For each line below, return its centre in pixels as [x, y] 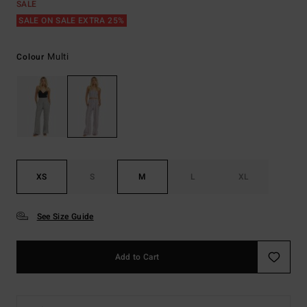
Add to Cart [137, 257]
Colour [32, 57]
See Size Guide [65, 217]
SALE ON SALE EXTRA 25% [72, 21]
